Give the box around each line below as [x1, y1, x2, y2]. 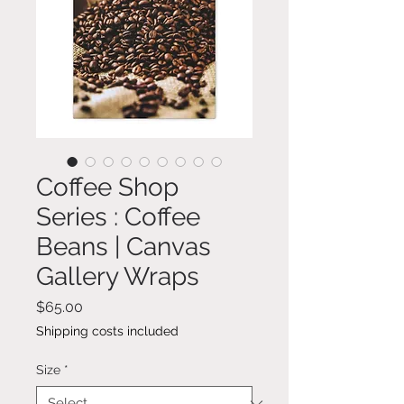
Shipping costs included [36, 324, 179, 339]
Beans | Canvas [36, 232, 211, 262]
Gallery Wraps [36, 262, 199, 292]
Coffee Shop [36, 172, 179, 203]
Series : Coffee [36, 202, 200, 233]
